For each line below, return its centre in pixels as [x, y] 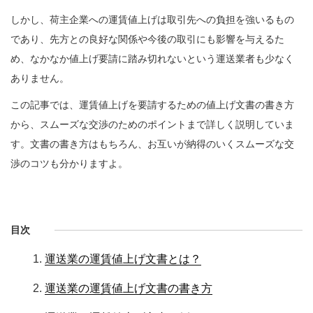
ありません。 [40, 78]
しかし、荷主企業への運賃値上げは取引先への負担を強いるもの [152, 19]
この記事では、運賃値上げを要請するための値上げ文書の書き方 [152, 104]
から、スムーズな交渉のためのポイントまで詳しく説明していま [152, 124]
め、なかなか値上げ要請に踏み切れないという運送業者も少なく [152, 58]
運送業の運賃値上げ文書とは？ [123, 259]
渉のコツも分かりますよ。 [69, 163]
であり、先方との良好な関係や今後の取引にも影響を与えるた [147, 39]
